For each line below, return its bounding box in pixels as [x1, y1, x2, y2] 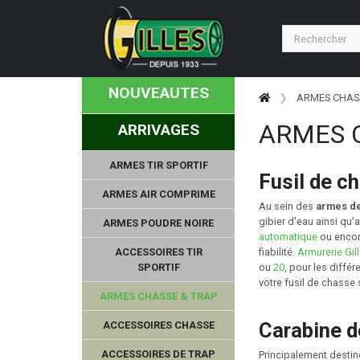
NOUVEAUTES [108, 84, 209, 102]
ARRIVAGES [117, 120, 199, 139]
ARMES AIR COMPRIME [101, 187, 215, 200]
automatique [259, 230, 317, 243]
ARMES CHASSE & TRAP [99, 289, 218, 302]
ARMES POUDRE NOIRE [103, 216, 214, 229]
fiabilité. [259, 245, 295, 258]
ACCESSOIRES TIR [114, 245, 202, 258]
